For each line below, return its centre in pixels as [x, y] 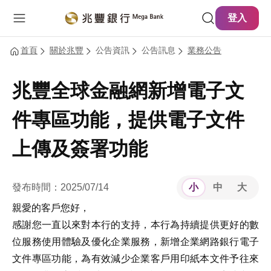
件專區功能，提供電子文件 [128, 120]
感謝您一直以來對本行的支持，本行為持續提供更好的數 [135, 225]
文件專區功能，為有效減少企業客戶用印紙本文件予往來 [135, 259]
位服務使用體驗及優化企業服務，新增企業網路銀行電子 [135, 242]
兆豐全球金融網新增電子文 [128, 91]
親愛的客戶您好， [51, 208]
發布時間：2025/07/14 [60, 187]
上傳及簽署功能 [80, 149]
